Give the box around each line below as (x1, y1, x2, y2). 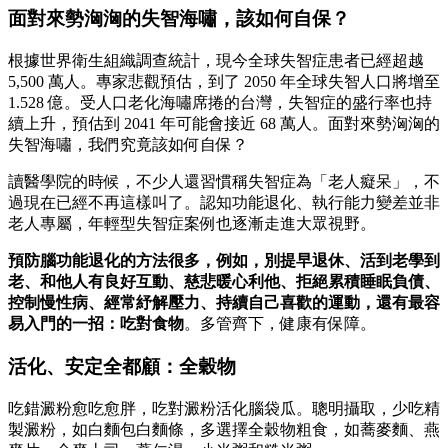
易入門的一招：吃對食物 (8, 315, 184, 333)
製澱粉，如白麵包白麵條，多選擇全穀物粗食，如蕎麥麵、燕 (8, 420, 440, 438)
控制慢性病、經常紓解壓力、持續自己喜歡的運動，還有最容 (8, 294, 440, 312)
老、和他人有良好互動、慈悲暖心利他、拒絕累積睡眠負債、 (8, 273, 440, 291)
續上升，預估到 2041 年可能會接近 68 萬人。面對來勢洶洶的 (8, 115, 440, 133)
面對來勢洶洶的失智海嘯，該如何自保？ (8, 8, 350, 30)
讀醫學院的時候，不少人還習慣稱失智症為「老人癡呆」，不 (8, 173, 440, 191)
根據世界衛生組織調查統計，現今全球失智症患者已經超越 (8, 52, 424, 70)
